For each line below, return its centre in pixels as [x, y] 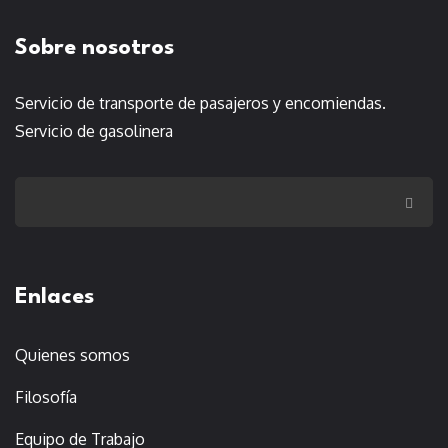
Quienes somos [72, 354]
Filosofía [46, 396]
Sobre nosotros [94, 47]
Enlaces [54, 296]
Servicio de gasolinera [94, 130]
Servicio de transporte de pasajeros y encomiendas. [200, 102]
